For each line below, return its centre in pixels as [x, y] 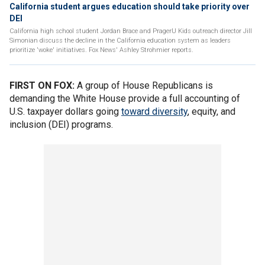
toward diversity [154, 112]
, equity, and [211, 112]
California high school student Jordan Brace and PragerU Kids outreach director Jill [131, 31]
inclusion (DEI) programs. [61, 125]
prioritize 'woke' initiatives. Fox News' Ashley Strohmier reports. [101, 50]
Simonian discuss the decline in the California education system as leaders [120, 41]
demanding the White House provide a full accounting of [125, 98]
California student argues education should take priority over [130, 7]
